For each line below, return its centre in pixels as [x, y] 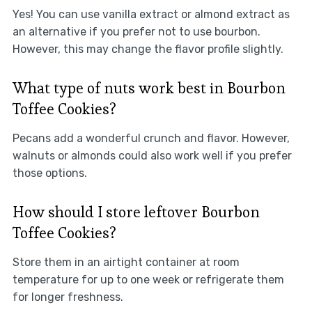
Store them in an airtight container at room [126, 263]
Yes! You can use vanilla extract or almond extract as [151, 15]
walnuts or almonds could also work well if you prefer [152, 156]
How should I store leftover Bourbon [136, 212]
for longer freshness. [68, 297]
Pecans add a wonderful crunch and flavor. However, [151, 139]
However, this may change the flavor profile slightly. [148, 49]
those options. [49, 173]
